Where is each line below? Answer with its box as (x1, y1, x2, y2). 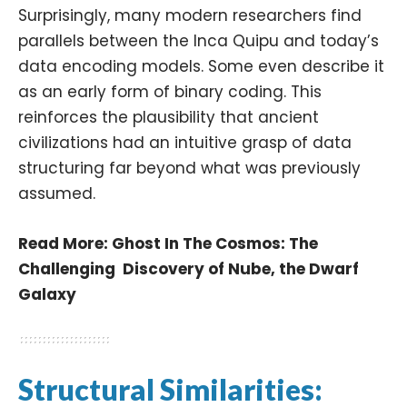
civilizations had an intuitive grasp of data (18, 131, 352, 154)
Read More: (18, 232, 112, 254)
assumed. (18, 182, 95, 204)
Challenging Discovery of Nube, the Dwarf (18, 257, 359, 280)
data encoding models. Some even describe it (18, 55, 384, 77)
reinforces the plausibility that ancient (18, 105, 319, 128)
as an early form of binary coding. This (18, 80, 322, 103)
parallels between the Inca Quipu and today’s (18, 29, 379, 52)
